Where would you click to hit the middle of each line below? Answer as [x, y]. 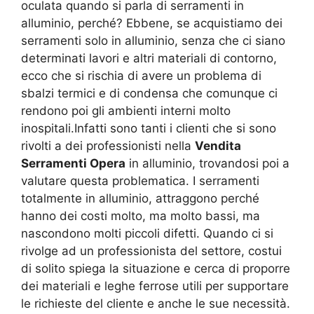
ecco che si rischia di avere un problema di [141, 76]
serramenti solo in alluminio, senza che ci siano [153, 41]
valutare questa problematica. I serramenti [140, 181]
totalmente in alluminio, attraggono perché [140, 199]
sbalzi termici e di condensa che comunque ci [149, 94]
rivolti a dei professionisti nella [108, 146]
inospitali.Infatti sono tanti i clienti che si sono [149, 129]
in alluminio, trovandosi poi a [207, 164]
